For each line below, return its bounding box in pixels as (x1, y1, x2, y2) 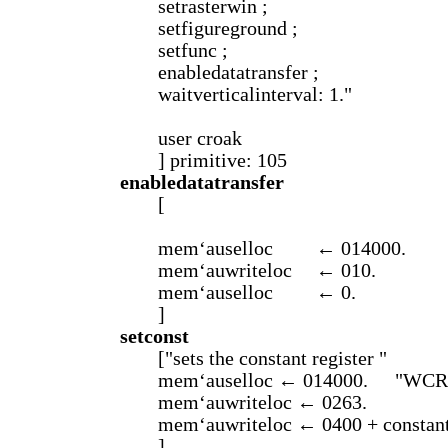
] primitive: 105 (158, 150, 287, 171)
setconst (120, 326, 189, 347)
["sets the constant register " (158, 348, 387, 369)
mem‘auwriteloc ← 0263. (158, 392, 367, 413)
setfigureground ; (158, 18, 298, 39)
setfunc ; (158, 40, 228, 61)
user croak (158, 128, 242, 149)
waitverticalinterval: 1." (158, 84, 352, 105)
